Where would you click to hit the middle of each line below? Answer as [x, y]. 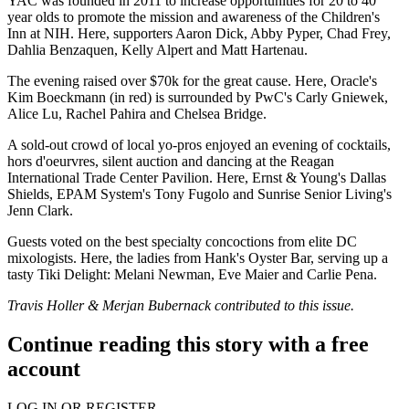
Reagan [312, 161]
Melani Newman [163, 274]
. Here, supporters [123, 33]
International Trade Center [83, 178]
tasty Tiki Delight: [61, 274]
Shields [28, 194]
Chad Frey [355, 33]
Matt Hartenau [261, 50]
